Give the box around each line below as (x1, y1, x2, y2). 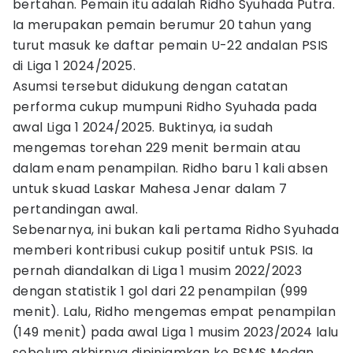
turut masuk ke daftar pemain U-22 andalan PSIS (13, 36, 329, 54)
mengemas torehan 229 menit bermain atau (13, 139, 301, 157)
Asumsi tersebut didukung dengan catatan (13, 77, 288, 95)
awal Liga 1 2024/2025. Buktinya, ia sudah (13, 118, 273, 136)
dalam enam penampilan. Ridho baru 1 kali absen (13, 159, 329, 177)
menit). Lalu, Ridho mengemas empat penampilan (13, 303, 336, 321)
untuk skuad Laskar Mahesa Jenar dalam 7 (13, 180, 288, 198)
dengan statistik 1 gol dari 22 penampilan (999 (13, 282, 308, 300)
